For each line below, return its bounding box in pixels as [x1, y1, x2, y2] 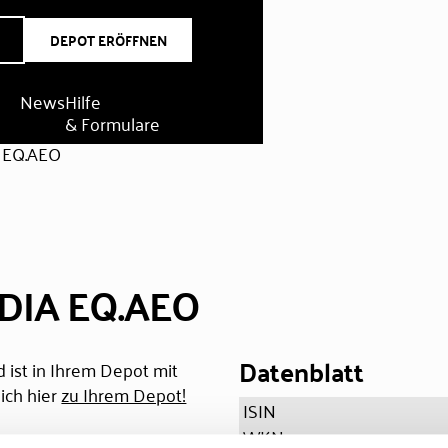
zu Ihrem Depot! [61, 378, 187, 410]
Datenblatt [239, 348, 364, 395]
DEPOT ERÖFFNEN [50, 27, 168, 53]
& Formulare [64, 107, 160, 139]
